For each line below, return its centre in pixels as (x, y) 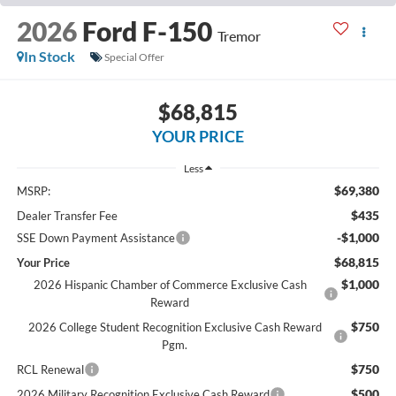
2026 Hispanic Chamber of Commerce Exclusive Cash (170, 285)
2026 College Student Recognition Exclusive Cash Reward (175, 327)
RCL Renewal (50, 370)
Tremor (239, 36)
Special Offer (134, 57)
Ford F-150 (147, 31)
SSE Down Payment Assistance (95, 238)
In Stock (49, 57)
